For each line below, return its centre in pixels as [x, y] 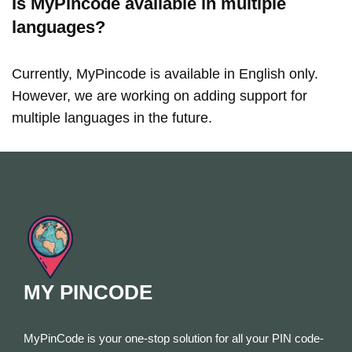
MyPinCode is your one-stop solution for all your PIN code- [174, 338]
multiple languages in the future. [112, 118]
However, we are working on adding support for [159, 96]
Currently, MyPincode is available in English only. [165, 74]
